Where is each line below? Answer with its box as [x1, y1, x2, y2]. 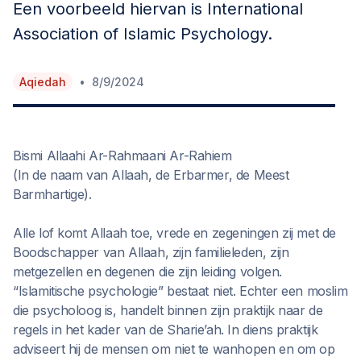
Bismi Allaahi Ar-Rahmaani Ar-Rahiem [13, 147, 232, 164]
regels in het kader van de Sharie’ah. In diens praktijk [13, 322, 318, 338]
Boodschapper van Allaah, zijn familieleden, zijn [13, 244, 289, 260]
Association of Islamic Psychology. [13, 24, 272, 44]
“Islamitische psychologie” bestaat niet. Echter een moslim [13, 283, 348, 299]
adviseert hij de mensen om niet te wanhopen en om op [13, 341, 335, 357]
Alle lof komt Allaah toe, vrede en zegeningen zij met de [13, 225, 337, 241]
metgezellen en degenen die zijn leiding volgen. [13, 263, 282, 280]
